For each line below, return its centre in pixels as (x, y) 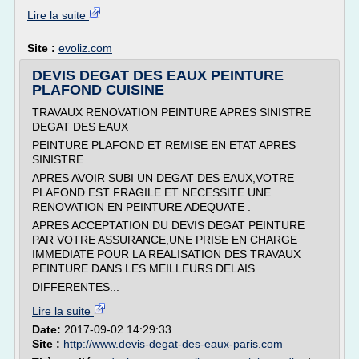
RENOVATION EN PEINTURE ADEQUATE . (141, 207)
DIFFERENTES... (76, 287)
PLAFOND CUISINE (98, 90)
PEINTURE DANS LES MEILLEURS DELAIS (143, 268)
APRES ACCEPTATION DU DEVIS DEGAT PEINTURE (168, 225)
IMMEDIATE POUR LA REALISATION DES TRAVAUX (166, 254)
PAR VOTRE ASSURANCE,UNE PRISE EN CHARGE (165, 240)
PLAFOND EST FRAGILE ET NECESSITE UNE (151, 192)
